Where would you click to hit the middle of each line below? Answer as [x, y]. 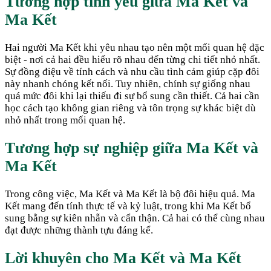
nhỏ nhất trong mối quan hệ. [65, 120]
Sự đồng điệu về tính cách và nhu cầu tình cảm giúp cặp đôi [132, 71]
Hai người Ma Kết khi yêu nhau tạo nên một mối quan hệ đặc [135, 47]
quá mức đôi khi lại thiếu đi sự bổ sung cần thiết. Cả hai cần [132, 96]
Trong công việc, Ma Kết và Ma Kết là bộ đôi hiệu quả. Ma [130, 194]
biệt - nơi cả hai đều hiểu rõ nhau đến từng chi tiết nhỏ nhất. [132, 59]
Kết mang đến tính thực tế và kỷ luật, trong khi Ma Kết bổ [128, 206]
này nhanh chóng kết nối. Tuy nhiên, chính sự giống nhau [128, 83]
